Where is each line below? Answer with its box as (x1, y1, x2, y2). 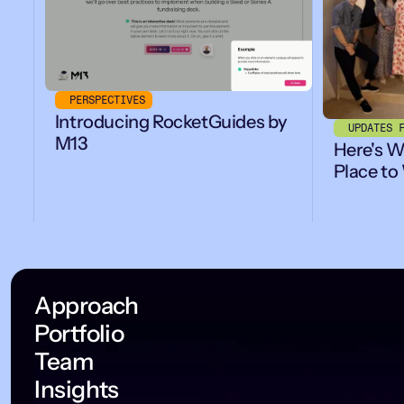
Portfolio (34, 319, 124, 349)
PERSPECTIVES (69, 93, 145, 106)
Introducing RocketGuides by (54, 110, 288, 133)
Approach (34, 291, 139, 321)
